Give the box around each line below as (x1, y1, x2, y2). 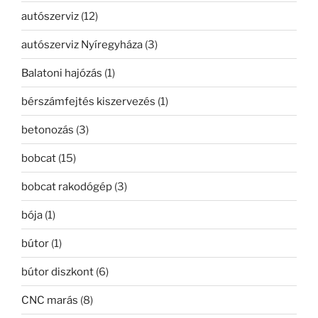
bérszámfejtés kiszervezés (21, 94, 155, 108)
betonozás (21, 123, 74, 136)
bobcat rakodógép (21, 180, 112, 193)
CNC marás (21, 293, 78, 307)
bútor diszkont (21, 265, 94, 278)
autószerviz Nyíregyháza (21, 38, 143, 51)
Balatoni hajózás (21, 66, 102, 79)
